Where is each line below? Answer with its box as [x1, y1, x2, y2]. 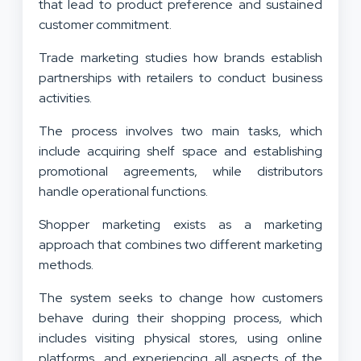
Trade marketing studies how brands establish [39, 49, 322, 67]
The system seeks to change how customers [39, 289, 322, 307]
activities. [39, 89, 97, 107]
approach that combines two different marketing [39, 236, 322, 254]
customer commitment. [39, 16, 176, 34]
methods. [39, 256, 98, 274]
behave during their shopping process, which [39, 309, 322, 327]
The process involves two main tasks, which [39, 122, 322, 140]
